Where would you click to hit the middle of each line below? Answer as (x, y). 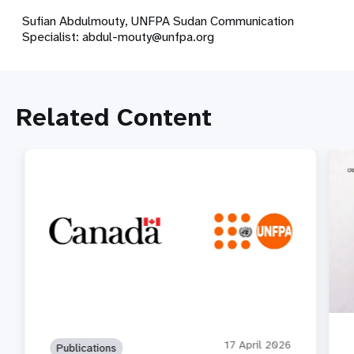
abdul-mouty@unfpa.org (149, 37)
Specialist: (53, 37)
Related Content (114, 118)
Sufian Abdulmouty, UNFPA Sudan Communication (158, 21)
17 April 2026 (258, 345)
